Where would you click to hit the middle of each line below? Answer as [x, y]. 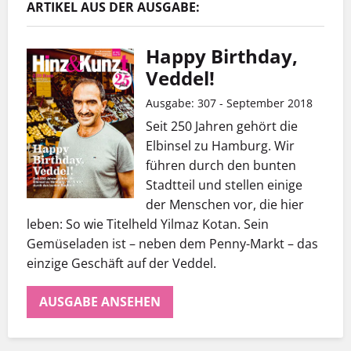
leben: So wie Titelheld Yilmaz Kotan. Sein [148, 224]
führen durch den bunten [221, 165]
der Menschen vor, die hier [225, 204]
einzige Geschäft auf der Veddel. [121, 263]
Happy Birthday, [222, 56]
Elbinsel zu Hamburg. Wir [220, 145]
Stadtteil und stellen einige [224, 185]
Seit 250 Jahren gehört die [222, 126]
